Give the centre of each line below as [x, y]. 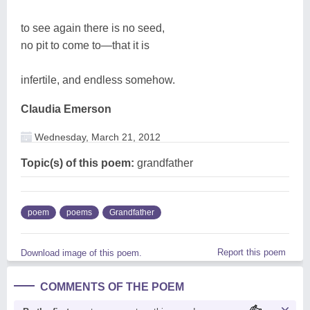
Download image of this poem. [81, 253]
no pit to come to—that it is [85, 45]
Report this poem [252, 252]
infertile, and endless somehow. [98, 80]
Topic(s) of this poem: [77, 163]
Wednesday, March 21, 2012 [96, 137]
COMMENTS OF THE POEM [112, 286]
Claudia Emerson [66, 109]
